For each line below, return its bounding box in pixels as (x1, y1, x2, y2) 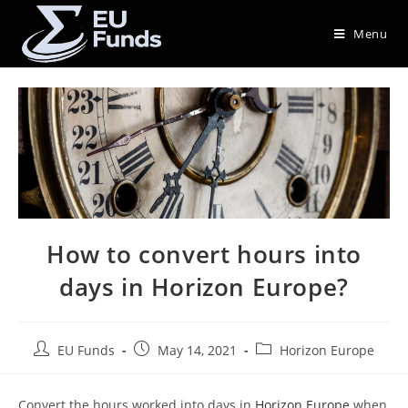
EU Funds (57, 342, 115, 360)
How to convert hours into (46, 238, 362, 271)
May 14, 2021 (158, 342, 237, 360)
